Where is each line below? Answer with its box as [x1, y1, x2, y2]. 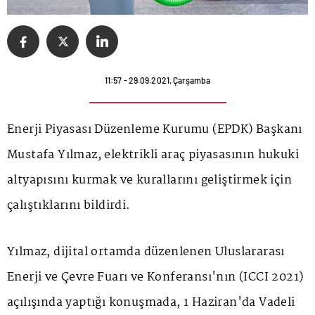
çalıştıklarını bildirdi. [7, 195, 131, 215]
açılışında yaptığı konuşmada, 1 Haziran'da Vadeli [7, 292, 295, 312]
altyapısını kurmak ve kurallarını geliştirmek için [7, 170, 292, 190]
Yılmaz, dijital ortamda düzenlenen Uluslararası [7, 242, 285, 262]
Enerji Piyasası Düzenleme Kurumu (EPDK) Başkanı [7, 120, 302, 139]
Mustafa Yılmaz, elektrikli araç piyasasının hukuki [7, 145, 299, 165]
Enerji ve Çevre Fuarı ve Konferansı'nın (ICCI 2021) [7, 267, 304, 287]
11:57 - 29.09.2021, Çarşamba [104, 75, 211, 85]
